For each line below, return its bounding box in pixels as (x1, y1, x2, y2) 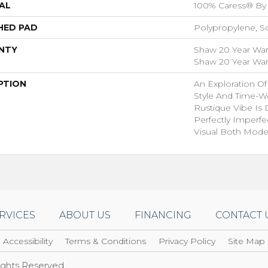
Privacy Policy (159, 235, 215, 246)
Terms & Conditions (65, 235, 146, 246)
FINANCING (135, 209, 191, 221)
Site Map (228, 235, 265, 246)
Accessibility (3, 235, 53, 246)
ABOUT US (59, 209, 111, 221)
